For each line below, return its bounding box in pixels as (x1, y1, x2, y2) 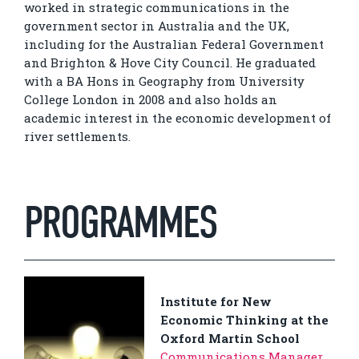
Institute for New (160, 293, 272, 309)
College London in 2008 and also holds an (24, 91, 277, 107)
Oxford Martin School (160, 330, 300, 346)
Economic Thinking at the (160, 312, 329, 328)
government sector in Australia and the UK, (24, 18, 289, 34)
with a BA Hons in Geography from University (24, 73, 305, 89)
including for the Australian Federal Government (24, 36, 324, 52)
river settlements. (24, 128, 131, 144)
